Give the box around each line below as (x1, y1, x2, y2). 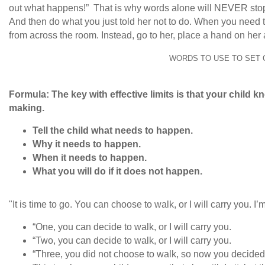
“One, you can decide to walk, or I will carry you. (33, 222, 231, 232)
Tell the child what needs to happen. (33, 125, 195, 136)
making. (9, 103, 47, 114)
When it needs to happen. (33, 153, 149, 163)
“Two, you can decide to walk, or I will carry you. (33, 235, 234, 246)
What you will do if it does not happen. (33, 166, 202, 177)
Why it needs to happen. (33, 139, 143, 150)
